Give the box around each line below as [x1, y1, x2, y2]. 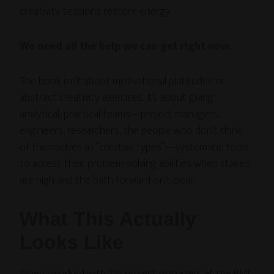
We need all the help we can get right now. [20, 37, 232, 56]
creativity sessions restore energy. [20, 2, 172, 21]
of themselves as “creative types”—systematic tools [20, 138, 250, 157]
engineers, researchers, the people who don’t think [20, 121, 243, 140]
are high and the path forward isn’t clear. [20, 171, 195, 190]
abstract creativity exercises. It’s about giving [20, 88, 214, 107]
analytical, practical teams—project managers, [20, 105, 220, 124]
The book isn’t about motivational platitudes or [20, 72, 226, 91]
